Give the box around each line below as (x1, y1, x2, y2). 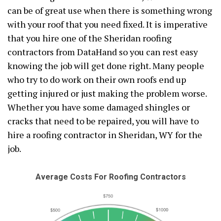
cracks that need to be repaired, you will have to (7, 115, 199, 127)
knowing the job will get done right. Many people (7, 60, 204, 72)
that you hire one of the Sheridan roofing (7, 32, 172, 44)
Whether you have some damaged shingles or (7, 101, 190, 113)
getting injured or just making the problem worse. (7, 87, 207, 99)
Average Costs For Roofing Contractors (35, 172, 186, 182)
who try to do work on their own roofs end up (7, 74, 186, 85)
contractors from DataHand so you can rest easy (7, 46, 198, 58)
